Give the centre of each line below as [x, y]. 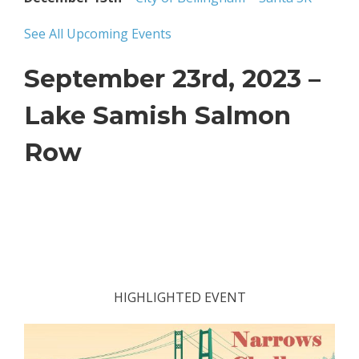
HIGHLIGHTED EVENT [179, 297]
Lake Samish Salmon [157, 115]
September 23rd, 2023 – [172, 78]
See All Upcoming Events [98, 33]
